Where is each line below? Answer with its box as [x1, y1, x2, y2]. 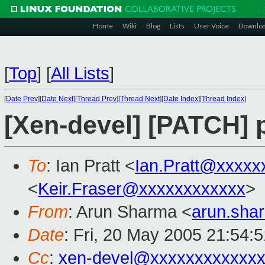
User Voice [194, 21, 229, 30]
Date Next [41, 95, 73, 103]
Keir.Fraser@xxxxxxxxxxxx [38, 179, 245, 199]
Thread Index [202, 95, 244, 103]
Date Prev [6, 95, 38, 103]
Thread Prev [77, 95, 117, 103]
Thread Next [120, 95, 160, 103]
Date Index [163, 95, 198, 103]
